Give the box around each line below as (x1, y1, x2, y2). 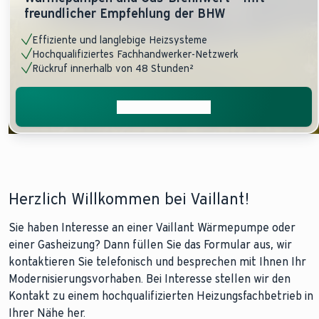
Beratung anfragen (117, 100, 211, 114)
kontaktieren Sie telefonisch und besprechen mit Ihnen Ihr (9, 255, 306, 268)
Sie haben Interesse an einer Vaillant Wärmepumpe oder (9, 221, 296, 234)
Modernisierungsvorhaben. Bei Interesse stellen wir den (9, 272, 291, 286)
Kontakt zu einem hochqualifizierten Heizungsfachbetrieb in (9, 289, 313, 303)
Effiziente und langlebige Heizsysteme (32, 34, 207, 46)
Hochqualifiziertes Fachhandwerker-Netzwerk (32, 48, 239, 61)
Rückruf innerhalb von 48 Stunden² (32, 63, 194, 75)
